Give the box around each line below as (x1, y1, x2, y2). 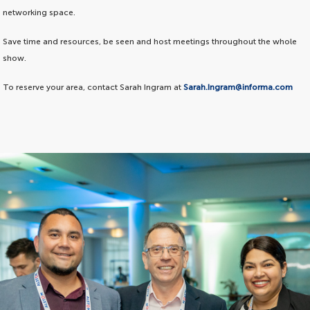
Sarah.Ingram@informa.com (183, 82, 293, 93)
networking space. (3, 8, 76, 18)
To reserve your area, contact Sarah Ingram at (3, 82, 184, 93)
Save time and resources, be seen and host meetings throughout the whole (3, 37, 298, 47)
